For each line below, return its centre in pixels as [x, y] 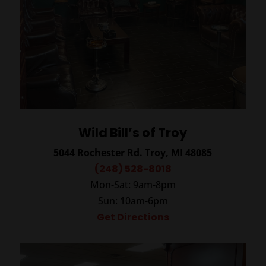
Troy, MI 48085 [179, 152]
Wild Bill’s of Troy [133, 132]
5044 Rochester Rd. [99, 152]
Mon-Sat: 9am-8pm [133, 184]
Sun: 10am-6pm [133, 200]
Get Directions [133, 217]
